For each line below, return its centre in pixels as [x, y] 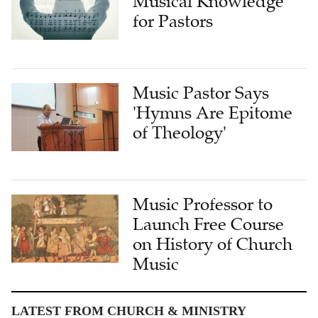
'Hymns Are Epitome [213, 85]
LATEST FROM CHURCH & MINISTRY [129, 283]
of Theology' [180, 105]
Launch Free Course [209, 196]
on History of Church [213, 216]
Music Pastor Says [201, 65]
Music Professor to [203, 176]
